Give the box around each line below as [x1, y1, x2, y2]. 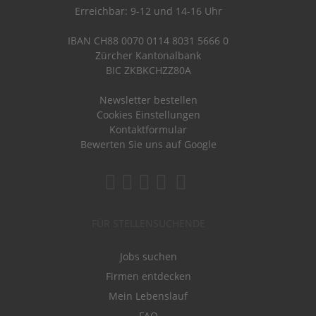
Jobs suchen [119, 249, 177, 263]
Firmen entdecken [105, 269, 191, 283]
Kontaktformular [109, 122, 187, 136]
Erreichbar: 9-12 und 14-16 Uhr [74, 4, 222, 18]
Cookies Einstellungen [96, 107, 200, 121]
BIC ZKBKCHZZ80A [105, 63, 191, 77]
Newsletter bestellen [99, 92, 197, 107]
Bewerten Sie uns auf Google [80, 137, 217, 151]
